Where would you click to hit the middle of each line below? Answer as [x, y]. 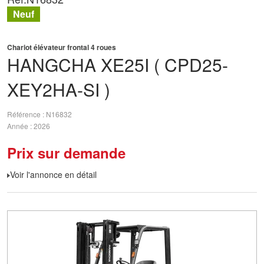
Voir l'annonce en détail [53, 174]
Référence [25, 114]
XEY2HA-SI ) [59, 89]
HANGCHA [52, 65]
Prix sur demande [66, 153]
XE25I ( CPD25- [164, 65]
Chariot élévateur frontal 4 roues [62, 47]
